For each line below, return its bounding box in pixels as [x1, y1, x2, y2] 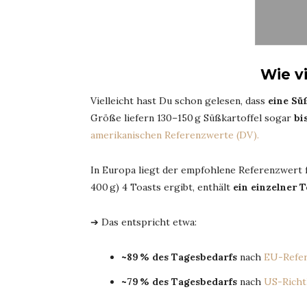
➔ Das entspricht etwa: [90, 215, 197, 228]
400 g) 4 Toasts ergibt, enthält [90, 180, 233, 193]
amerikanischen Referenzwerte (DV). [90, 128, 259, 141]
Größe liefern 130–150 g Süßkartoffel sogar [90, 111, 294, 124]
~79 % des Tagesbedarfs [121, 275, 237, 288]
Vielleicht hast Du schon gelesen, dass [90, 94, 268, 107]
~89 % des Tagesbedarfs [121, 250, 237, 263]
